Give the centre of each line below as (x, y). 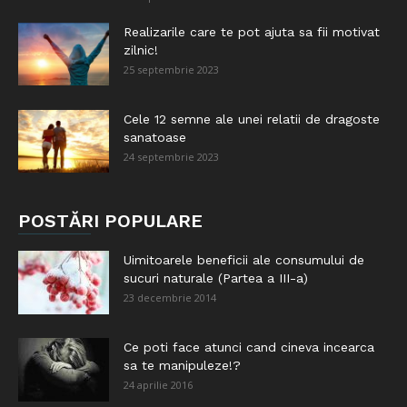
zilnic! (141, 50)
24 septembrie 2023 (171, 157)
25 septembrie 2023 (171, 69)
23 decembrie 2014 (170, 298)
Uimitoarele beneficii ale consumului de (244, 260)
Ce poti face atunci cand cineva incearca (249, 347)
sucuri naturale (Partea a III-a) (216, 278)
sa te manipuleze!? (182, 365)
